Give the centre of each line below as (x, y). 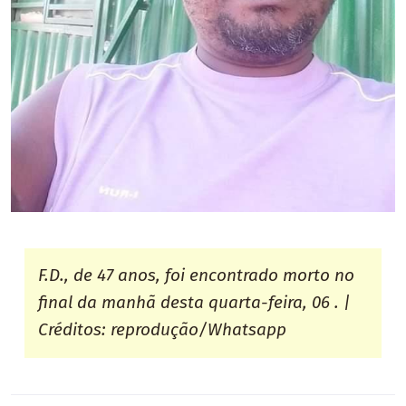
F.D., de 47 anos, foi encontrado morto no (197, 275)
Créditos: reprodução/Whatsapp (163, 330)
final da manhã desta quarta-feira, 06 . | (195, 303)
